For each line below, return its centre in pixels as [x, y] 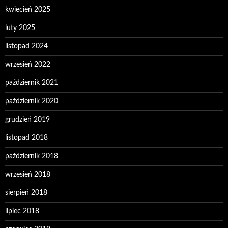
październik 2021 [32, 83]
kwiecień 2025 [28, 10]
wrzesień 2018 [28, 175]
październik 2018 [32, 156]
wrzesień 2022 [28, 65]
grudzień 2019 [27, 120]
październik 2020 [32, 102]
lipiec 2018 [22, 211]
